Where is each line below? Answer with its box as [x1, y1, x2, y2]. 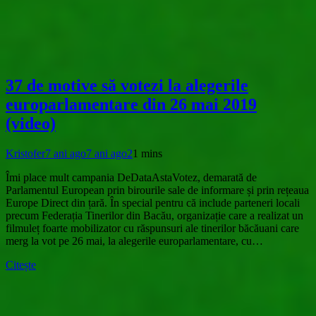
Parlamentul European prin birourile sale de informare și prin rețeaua [6, 183, 309, 196]
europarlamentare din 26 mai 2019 [6, 95, 257, 114]
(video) [6, 114, 56, 133]
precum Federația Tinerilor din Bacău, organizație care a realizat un [6, 209, 303, 221]
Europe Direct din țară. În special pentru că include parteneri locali [6, 196, 300, 209]
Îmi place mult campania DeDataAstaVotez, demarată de [6, 171, 257, 183]
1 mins [133, 147, 162, 159]
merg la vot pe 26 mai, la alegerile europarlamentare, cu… [6, 234, 263, 247]
